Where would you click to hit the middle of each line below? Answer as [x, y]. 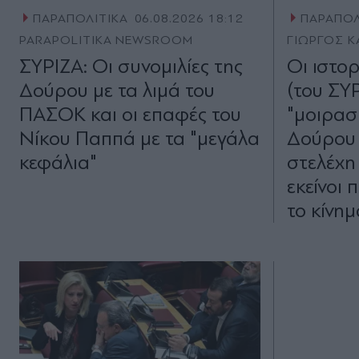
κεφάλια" [58, 163]
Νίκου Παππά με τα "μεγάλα [139, 139]
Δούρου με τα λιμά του [117, 91]
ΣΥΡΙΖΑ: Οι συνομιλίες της [131, 67]
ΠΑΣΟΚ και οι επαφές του [130, 115]
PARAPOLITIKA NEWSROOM [107, 40]
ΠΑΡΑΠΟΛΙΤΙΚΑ [80, 19]
